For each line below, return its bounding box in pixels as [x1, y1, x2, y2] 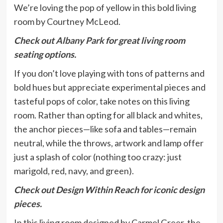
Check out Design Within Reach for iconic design [13, 184, 205, 196]
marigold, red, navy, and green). [13, 165, 134, 177]
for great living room [104, 35, 185, 46]
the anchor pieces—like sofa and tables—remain [13, 123, 197, 135]
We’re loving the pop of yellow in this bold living [13, 2, 196, 13]
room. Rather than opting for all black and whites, [13, 110, 203, 121]
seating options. [13, 49, 76, 60]
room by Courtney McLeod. [13, 16, 120, 27]
